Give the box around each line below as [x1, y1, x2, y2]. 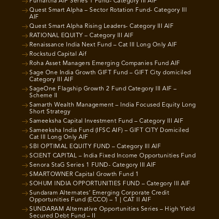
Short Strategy [29, 109, 70, 115]
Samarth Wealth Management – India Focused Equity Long [29, 102, 196, 108]
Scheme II [29, 93, 58, 99]
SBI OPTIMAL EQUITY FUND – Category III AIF [29, 144, 161, 150]
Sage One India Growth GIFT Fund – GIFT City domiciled [29, 70, 191, 76]
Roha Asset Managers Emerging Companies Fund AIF [29, 61, 180, 66]
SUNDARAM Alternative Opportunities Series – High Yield [29, 206, 195, 212]
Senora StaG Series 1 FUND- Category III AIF [29, 162, 156, 168]
